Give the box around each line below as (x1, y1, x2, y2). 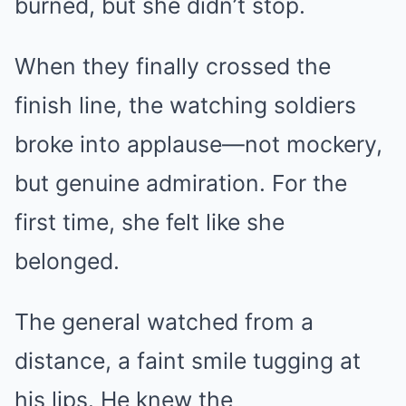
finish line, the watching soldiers (14, 91, 356, 119)
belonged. (14, 246, 120, 275)
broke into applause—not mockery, (14, 130, 382, 158)
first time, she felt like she (14, 208, 285, 236)
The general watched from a (14, 307, 314, 335)
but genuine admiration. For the (14, 169, 347, 197)
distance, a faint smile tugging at (14, 346, 361, 374)
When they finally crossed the (14, 52, 331, 80)
